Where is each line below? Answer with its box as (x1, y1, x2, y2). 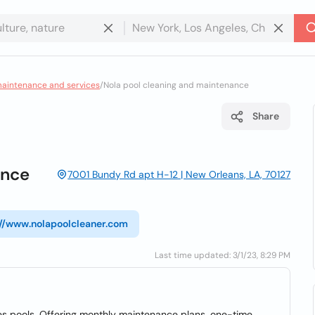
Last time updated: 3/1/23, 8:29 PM (155, 250, 291, 261)
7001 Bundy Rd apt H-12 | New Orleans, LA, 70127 (67, 167, 291, 181)
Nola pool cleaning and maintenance (103, 79, 249, 91)
